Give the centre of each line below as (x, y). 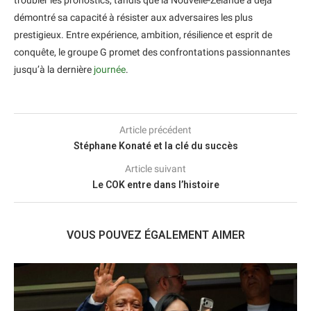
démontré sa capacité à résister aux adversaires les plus (133, 18)
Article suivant (155, 169)
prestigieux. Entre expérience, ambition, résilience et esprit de (143, 35)
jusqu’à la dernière (54, 70)
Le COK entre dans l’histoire (155, 185)
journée (110, 70)
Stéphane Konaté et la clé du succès (155, 146)
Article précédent (155, 130)
